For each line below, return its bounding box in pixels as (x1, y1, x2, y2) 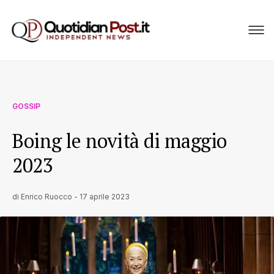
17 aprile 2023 (80, 192, 130, 201)
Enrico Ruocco (21, 192, 72, 201)
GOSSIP (12, 102, 40, 111)
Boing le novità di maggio (12, 128, 227, 154)
